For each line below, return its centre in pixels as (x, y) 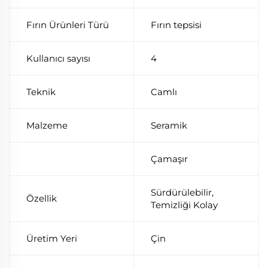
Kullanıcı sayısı (58, 58)
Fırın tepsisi (176, 25)
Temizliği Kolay (184, 205)
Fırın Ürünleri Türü (68, 25)
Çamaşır (169, 159)
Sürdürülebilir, (182, 192)
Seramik (169, 125)
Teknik (41, 92)
